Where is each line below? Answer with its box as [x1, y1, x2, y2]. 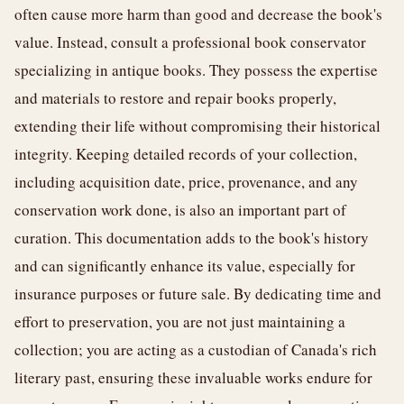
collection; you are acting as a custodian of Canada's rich [14, 339, 377, 360]
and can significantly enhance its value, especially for [14, 255, 355, 276]
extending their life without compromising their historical [14, 115, 381, 136]
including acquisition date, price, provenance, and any [14, 171, 358, 192]
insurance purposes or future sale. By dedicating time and [14, 283, 381, 304]
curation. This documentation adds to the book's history [14, 227, 369, 248]
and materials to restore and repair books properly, [14, 87, 336, 108]
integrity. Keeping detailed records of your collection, [14, 143, 357, 164]
